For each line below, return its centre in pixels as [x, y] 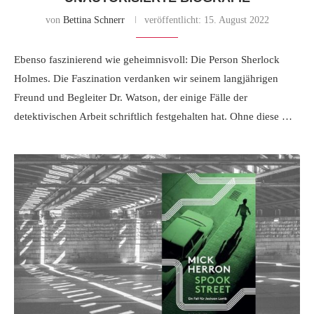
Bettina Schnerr [94, 20]
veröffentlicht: [172, 20]
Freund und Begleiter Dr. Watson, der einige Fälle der [131, 98]
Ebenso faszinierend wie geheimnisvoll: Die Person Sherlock [147, 60]
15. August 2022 [235, 20]
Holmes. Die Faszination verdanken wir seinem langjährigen [146, 79]
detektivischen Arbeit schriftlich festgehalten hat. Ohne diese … [153, 117]
